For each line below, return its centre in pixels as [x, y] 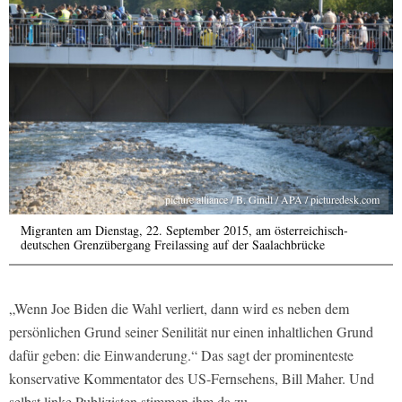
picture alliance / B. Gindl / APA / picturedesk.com [272, 199]
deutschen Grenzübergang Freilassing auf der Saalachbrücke [173, 244]
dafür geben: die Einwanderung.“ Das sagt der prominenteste [181, 354]
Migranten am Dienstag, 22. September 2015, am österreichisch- [184, 230]
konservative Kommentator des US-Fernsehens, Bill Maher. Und [192, 378]
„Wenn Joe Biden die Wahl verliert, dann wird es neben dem [179, 308]
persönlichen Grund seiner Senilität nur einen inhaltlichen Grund [191, 331]
